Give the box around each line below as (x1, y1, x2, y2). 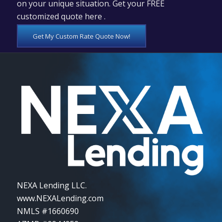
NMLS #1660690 (16, 205, 79, 217)
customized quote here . (16, 10, 106, 22)
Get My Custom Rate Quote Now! (32, 31, 130, 41)
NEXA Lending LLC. (16, 179, 87, 191)
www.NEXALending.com (16, 192, 104, 204)
